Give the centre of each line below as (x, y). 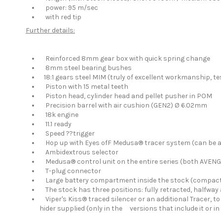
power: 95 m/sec (69, 7)
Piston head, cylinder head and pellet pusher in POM (126, 96)
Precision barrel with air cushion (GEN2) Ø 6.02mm (123, 106)
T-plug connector (70, 171)
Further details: (50, 30)
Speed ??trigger (67, 134)
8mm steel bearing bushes (86, 68)
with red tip (60, 17)
